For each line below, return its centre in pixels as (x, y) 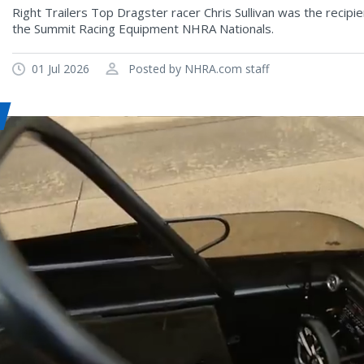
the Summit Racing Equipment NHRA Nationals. (143, 28)
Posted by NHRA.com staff (197, 69)
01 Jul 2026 (61, 69)
